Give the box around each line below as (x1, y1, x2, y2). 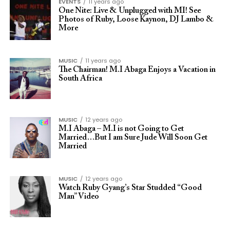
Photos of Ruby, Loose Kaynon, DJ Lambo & (58, 15, 214, 24)
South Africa (58, 74, 102, 83)
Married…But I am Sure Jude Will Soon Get (58, 133, 207, 142)
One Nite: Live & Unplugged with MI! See (58, 7, 201, 15)
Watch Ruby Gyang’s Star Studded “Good (58, 184, 202, 192)
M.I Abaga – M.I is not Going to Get (58, 125, 184, 133)
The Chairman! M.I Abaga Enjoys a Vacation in (58, 66, 216, 74)
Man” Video (58, 193, 99, 201)
